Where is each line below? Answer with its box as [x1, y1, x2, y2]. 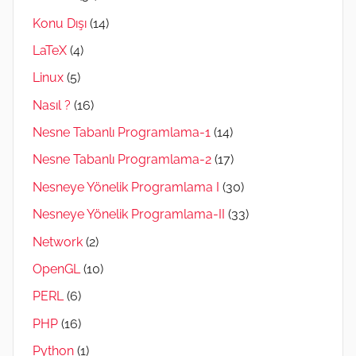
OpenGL [33, 261, 80, 277]
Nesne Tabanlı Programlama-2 [33, 152, 211, 168]
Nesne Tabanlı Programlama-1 [33, 125, 211, 141]
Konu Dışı [33, 15, 87, 31]
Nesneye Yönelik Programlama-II [33, 207, 225, 222]
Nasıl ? [33, 97, 71, 113]
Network [33, 234, 83, 250]
